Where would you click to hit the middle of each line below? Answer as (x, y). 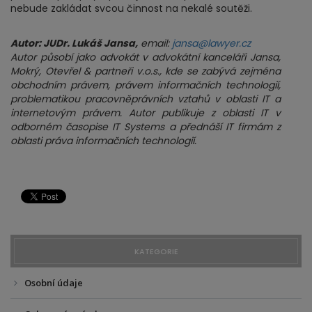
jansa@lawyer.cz (211, 43)
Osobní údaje (54, 283)
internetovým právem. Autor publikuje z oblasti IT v (146, 113)
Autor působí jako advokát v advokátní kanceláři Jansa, (146, 57)
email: (155, 43)
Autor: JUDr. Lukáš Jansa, (74, 43)
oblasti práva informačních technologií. (103, 141)
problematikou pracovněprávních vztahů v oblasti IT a (146, 99)
